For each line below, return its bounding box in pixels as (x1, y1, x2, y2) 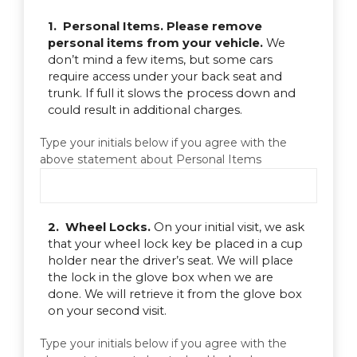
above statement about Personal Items (40, 151, 261, 167)
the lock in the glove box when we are (48, 269, 273, 284)
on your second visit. (48, 303, 167, 318)
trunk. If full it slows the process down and (48, 85, 296, 100)
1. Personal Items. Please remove (48, 18, 262, 33)
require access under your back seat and (48, 69, 282, 84)
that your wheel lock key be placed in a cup (48, 236, 303, 251)
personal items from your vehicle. (48, 35, 263, 50)
